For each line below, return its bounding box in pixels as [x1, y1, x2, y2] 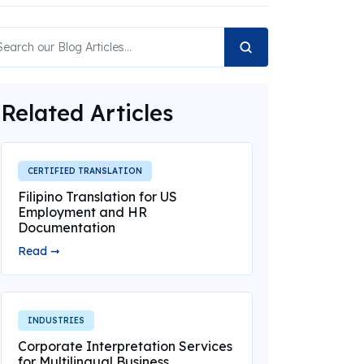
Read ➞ [17, 244, 60, 258]
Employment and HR [17, 204, 147, 220]
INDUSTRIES [27, 315, 84, 326]
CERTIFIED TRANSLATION [27, 166, 142, 176]
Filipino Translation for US [17, 188, 177, 205]
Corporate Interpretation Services [17, 338, 232, 354]
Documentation [17, 219, 115, 236]
